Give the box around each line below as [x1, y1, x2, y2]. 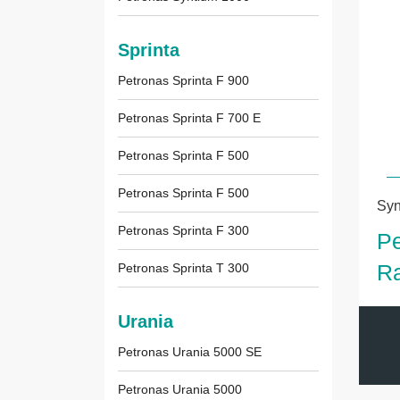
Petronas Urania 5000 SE [118, 345, 262, 360]
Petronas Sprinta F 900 [118, 73, 249, 88]
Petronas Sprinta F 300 [118, 223, 249, 238]
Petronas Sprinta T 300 [118, 261, 249, 276]
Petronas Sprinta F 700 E [118, 111, 261, 126]
